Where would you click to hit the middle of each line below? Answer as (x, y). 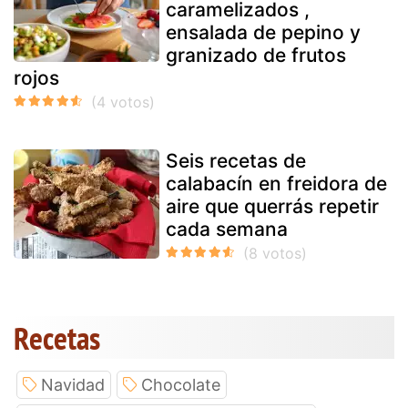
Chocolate (181, 384)
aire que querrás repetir (272, 206)
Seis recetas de (236, 160)
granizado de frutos (256, 55)
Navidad (73, 384)
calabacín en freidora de (276, 183)
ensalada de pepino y (263, 32)
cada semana (227, 229)
